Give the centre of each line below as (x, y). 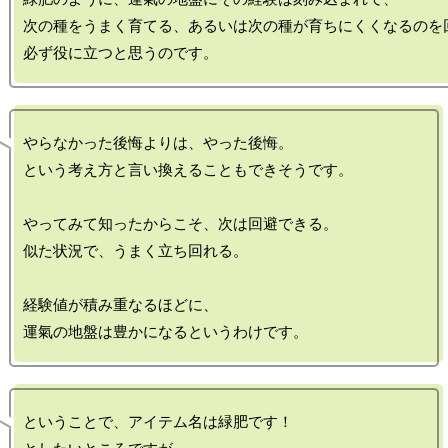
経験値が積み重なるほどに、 (120, 305)
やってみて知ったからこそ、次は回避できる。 (180, 224)
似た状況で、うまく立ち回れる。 (135, 251)
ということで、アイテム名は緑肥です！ (158, 422)
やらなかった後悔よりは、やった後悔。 (158, 143)
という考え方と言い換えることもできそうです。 (188, 170)
